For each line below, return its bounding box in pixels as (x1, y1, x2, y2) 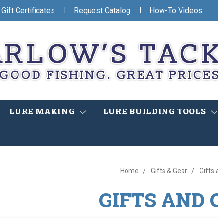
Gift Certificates (1, 5, 55, 15)
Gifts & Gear (150, 167, 187, 175)
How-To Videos (149, 5, 202, 15)
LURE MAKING (9, 106, 77, 117)
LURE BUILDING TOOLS (103, 106, 208, 117)
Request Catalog (74, 5, 130, 15)
